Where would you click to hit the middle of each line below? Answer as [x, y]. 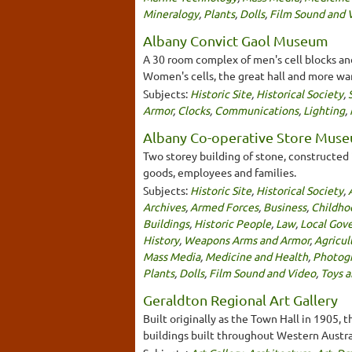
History [161, 239]
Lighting [324, 110]
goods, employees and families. [220, 172]
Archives [164, 206]
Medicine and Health [257, 256]
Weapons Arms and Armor [247, 239]
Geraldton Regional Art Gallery [240, 299]
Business [285, 206]
